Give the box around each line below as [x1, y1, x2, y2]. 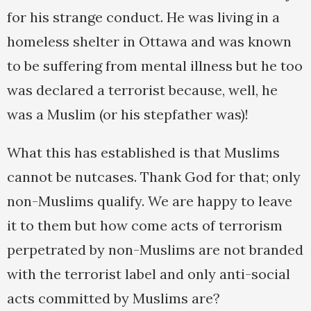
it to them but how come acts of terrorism [7, 217, 283, 235]
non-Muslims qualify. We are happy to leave [7, 192, 292, 210]
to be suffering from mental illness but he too [7, 57, 303, 75]
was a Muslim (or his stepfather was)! [7, 106, 249, 124]
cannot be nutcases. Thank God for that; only [7, 168, 301, 186]
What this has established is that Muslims [7, 144, 280, 162]
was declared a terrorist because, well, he [7, 81, 278, 99]
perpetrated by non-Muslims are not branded [7, 241, 303, 259]
